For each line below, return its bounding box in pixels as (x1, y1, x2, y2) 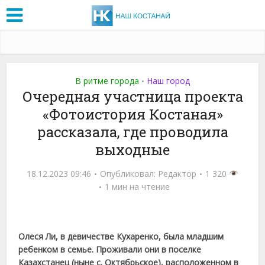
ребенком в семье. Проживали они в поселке (18, 243, 202, 255)
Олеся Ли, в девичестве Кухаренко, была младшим (18, 230, 224, 242)
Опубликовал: (100, 167, 159, 179)
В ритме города (75, 75, 139, 86)
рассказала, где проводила (37, 122, 228, 141)
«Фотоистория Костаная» (42, 104, 223, 124)
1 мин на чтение (104, 180, 170, 192)
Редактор (158, 167, 197, 179)
